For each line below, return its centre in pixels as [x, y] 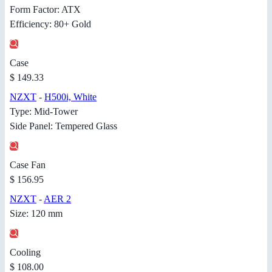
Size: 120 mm [36, 213]
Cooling [25, 252]
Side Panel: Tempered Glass [63, 126]
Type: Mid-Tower [44, 111]
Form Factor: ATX [45, 9]
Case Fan [28, 165]
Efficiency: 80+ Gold [50, 24]
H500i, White [70, 97]
